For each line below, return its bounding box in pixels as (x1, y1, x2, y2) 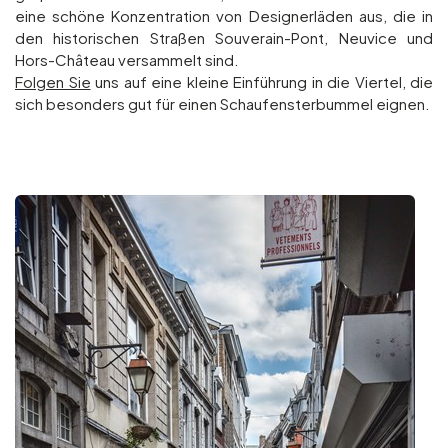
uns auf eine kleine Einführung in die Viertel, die (90, 72, 433, 91)
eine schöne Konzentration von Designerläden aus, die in (15, 6, 433, 25)
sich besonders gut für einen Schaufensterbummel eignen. (15, 94, 430, 113)
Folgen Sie (15, 72, 91, 91)
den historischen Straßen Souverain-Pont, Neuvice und (15, 28, 433, 47)
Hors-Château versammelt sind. (15, 50, 239, 69)
